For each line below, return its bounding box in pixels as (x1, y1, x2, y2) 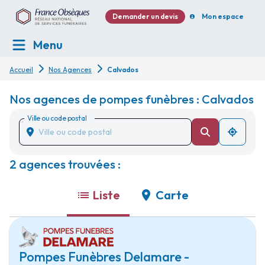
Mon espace (202, 12, 244, 21)
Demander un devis (112, 12, 178, 21)
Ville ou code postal (27, 113, 86, 122)
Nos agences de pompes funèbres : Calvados (9, 92, 254, 106)
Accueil (9, 65, 33, 74)
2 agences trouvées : (9, 157, 121, 172)
